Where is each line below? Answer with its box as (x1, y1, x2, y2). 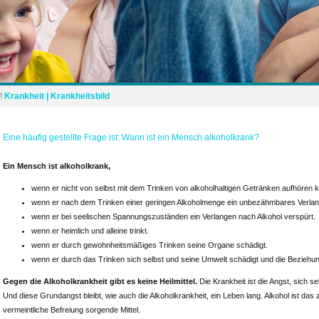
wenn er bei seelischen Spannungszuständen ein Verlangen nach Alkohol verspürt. (31, 212, 315, 221)
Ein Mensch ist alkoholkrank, (3, 162, 110, 170)
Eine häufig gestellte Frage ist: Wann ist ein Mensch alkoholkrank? (3, 132, 259, 142)
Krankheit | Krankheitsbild (4, 91, 110, 101)
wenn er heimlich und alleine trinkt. (31, 226, 149, 235)
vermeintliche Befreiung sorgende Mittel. (3, 305, 140, 314)
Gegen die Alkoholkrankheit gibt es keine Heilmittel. (3, 277, 197, 286)
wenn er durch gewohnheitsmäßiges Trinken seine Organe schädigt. (31, 241, 268, 249)
